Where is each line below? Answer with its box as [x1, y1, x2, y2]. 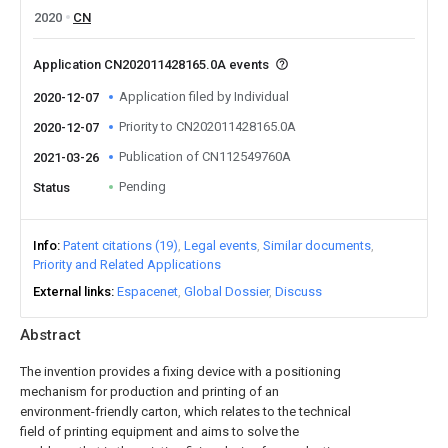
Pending [119, 179, 166, 194]
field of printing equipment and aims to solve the [20, 424, 299, 439]
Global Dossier [184, 284, 269, 299]
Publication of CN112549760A [119, 149, 291, 164]
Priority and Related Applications [33, 257, 221, 272]
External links [33, 284, 111, 299]
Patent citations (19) [63, 238, 178, 253]
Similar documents [263, 238, 371, 253]
